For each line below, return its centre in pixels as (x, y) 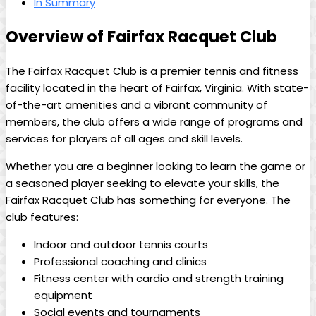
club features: (42, 217)
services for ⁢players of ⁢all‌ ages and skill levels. (124, 139)
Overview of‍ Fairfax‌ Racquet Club (141, 37)
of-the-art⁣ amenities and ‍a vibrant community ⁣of (136, 105)
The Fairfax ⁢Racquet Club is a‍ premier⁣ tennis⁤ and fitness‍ (152, 71)
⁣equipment (63, 296)
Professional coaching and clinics (120, 262)
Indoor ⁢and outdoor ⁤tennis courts (121, 245)
